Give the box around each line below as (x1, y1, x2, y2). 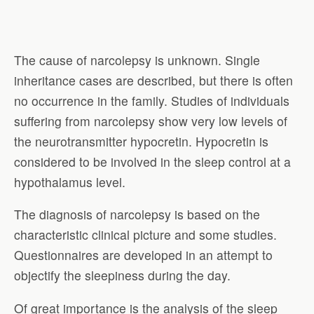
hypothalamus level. (14, 172, 125, 191)
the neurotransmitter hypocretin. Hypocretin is (14, 132, 268, 150)
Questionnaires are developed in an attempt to (14, 246, 273, 264)
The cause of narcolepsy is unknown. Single (14, 50, 260, 69)
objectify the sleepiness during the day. (14, 266, 231, 285)
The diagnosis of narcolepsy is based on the (14, 205, 260, 224)
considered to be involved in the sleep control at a (14, 152, 291, 170)
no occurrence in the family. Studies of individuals (14, 91, 289, 109)
